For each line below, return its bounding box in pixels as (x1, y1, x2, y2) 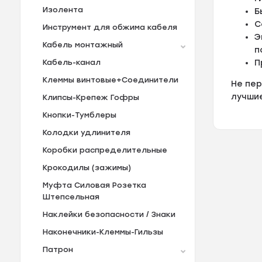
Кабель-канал (42, 58, 101, 67)
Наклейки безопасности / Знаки (42, 210, 175, 219)
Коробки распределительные (42, 146, 167, 155)
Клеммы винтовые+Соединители (42, 75, 178, 85)
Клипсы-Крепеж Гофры (42, 93, 139, 102)
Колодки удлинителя (42, 128, 130, 137)
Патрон (42, 245, 73, 254)
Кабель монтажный (42, 40, 123, 50)
